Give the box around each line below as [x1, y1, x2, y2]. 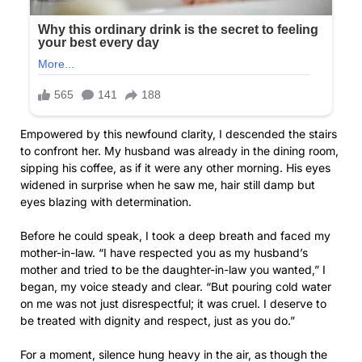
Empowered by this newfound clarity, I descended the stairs [20, 126, 337, 141]
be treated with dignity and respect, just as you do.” [20, 313, 295, 327]
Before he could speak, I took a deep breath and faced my [20, 228, 330, 242]
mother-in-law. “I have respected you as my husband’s [20, 245, 308, 259]
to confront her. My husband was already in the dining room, [20, 143, 339, 158]
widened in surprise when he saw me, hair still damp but [20, 177, 315, 192]
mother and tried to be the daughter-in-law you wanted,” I [20, 262, 326, 276]
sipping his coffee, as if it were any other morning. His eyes [20, 160, 330, 175]
